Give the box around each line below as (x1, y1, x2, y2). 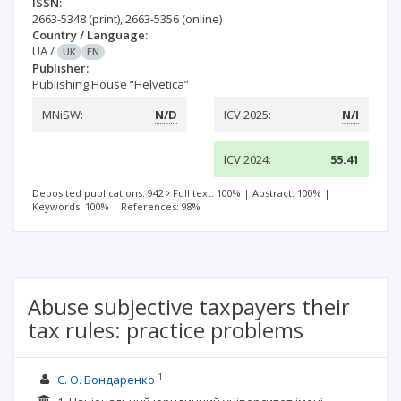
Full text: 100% (173, 186, 241, 200)
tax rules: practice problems (28, 315, 303, 345)
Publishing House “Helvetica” (32, 76, 189, 92)
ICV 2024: (224, 151, 271, 167)
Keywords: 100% (32, 200, 109, 213)
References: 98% (121, 200, 200, 213)
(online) (182, 11, 222, 27)
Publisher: (32, 60, 89, 76)
